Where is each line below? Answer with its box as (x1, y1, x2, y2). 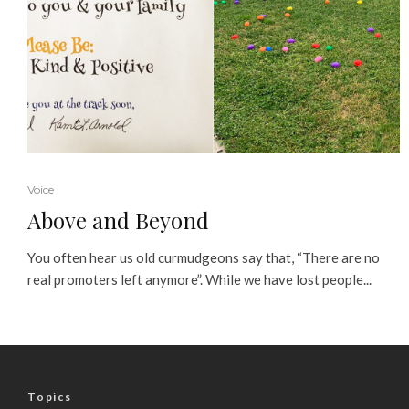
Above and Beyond (27, 204, 209, 235)
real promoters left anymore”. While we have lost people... (27, 270, 372, 288)
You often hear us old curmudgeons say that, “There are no (27, 248, 380, 266)
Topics (27, 389, 72, 404)
